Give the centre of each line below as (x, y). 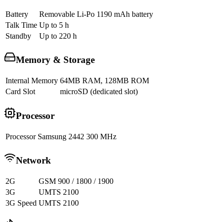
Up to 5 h (54, 25)
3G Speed (21, 203)
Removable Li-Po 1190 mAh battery (96, 14)
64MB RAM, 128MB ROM (105, 81)
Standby (18, 36)
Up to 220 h (58, 36)
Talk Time (21, 25)
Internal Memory (32, 81)
